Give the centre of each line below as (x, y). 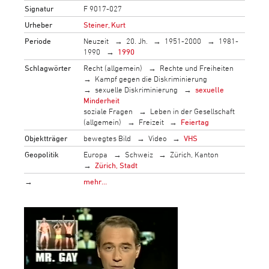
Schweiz (139, 154)
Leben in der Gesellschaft (192, 111)
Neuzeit (96, 41)
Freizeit (151, 122)
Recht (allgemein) (113, 68)
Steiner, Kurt (105, 24)
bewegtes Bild (107, 138)
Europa (96, 154)
